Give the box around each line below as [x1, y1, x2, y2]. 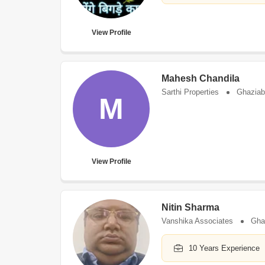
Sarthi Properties [161, 88, 219, 96]
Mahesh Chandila [161, 73, 240, 83]
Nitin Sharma [161, 202, 219, 212]
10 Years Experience [189, 244, 260, 253]
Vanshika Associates [161, 216, 233, 225]
